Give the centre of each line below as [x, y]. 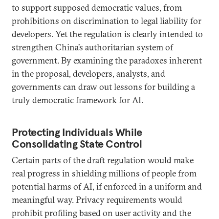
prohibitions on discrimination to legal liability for [107, 21]
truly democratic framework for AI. [77, 100]
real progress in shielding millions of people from [104, 173]
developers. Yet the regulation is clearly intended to [107, 34]
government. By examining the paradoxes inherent [107, 60]
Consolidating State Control [77, 144]
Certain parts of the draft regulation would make [103, 160]
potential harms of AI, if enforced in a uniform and [107, 186]
